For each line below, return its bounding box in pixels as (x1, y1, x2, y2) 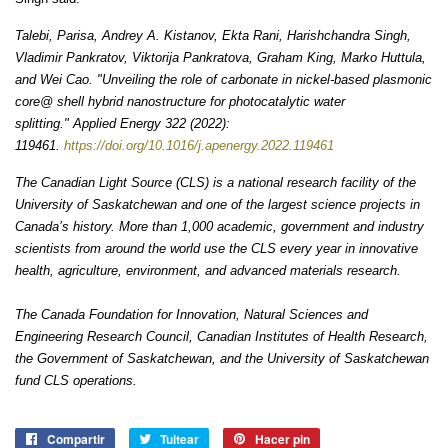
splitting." (15, 116, 73, 131)
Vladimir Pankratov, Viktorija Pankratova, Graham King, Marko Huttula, (15, 50, 426, 65)
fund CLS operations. (15, 373, 137, 388)
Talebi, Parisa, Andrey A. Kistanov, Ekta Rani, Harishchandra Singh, (15, 28, 411, 43)
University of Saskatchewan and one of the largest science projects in (15, 197, 420, 212)
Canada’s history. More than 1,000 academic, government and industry (15, 219, 424, 234)
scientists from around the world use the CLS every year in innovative (15, 241, 418, 256)
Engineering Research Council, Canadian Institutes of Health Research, (15, 329, 428, 344)
